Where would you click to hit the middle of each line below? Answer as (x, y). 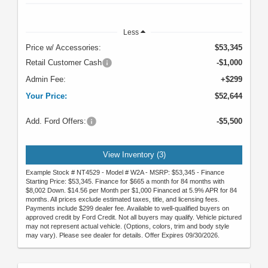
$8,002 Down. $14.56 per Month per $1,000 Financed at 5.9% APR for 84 (131, 191)
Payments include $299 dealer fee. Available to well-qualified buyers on (127, 208)
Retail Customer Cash (64, 62)
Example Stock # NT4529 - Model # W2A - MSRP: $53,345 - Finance (125, 173)
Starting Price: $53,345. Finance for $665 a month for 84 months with (125, 182)
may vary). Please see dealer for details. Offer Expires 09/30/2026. (123, 235)
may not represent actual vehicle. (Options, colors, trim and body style (127, 226)
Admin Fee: (46, 79)
